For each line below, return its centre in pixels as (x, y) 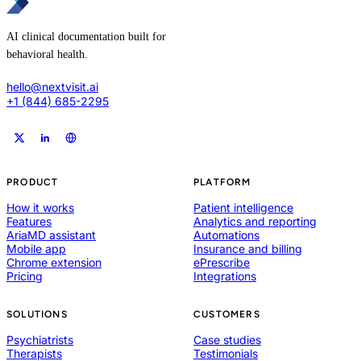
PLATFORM (222, 183)
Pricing (25, 276)
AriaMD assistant (51, 235)
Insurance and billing (248, 249)
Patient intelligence (243, 208)
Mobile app (36, 249)
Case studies (227, 340)
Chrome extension (54, 263)
